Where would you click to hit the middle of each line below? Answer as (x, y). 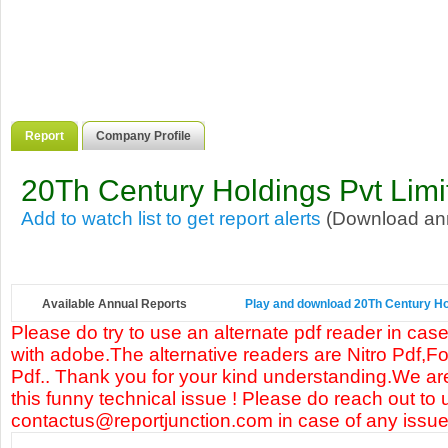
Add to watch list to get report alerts (171, 218)
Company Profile (143, 136)
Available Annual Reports (114, 304)
